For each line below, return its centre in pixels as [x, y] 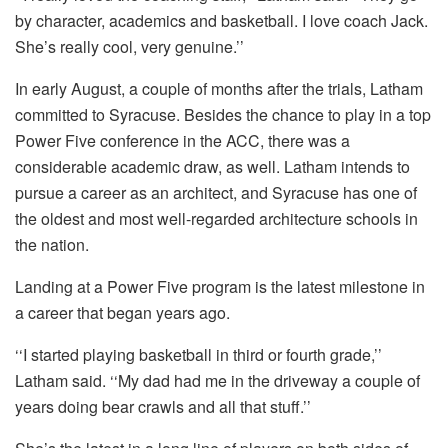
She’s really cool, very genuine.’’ [129, 46]
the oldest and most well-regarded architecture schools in [216, 218]
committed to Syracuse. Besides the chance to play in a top [223, 114]
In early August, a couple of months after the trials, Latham [219, 88]
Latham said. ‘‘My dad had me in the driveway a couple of [217, 380]
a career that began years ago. [122, 312]
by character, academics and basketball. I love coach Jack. [221, 20]
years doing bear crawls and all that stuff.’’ [163, 406]
